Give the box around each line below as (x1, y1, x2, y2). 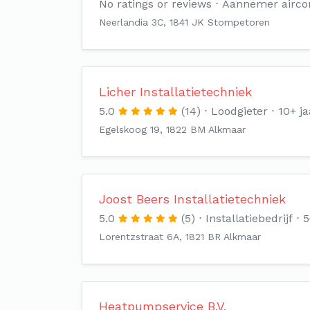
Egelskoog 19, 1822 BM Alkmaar (99, 124, 246, 135)
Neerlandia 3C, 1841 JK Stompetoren (99, 17, 270, 28)
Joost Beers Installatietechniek (99, 192, 286, 206)
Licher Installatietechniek (99, 84, 252, 99)
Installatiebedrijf (206, 212, 293, 225)
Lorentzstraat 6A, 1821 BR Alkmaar (99, 231, 261, 242)
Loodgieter (211, 104, 268, 118)
